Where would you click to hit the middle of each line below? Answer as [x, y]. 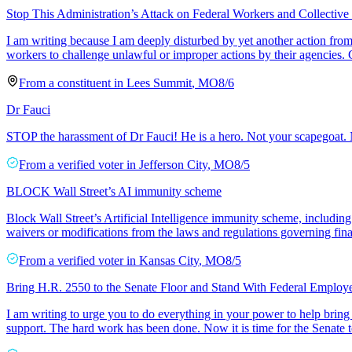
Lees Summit [159, 82]
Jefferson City [173, 164]
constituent [84, 82]
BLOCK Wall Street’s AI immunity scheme [114, 191]
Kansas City [169, 260]
